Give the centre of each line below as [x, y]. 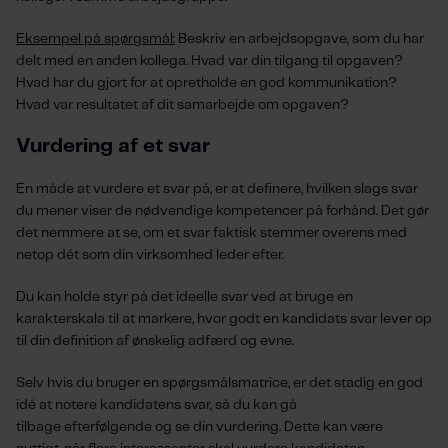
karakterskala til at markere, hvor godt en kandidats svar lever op [224, 319]
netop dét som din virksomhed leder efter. [151, 255]
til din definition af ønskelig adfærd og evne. [156, 341]
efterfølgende [108, 427]
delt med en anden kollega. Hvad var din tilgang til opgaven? [209, 61]
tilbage [40, 427]
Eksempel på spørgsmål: [95, 39]
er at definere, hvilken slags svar [315, 189]
